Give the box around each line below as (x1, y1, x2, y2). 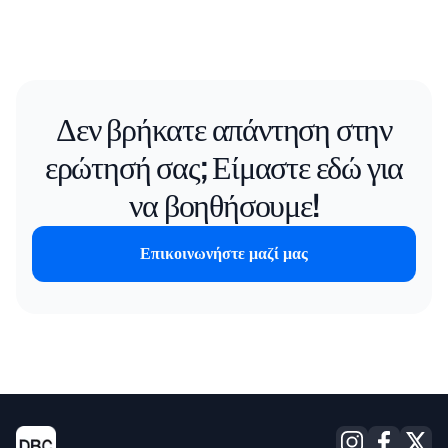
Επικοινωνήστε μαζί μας (140, 240, 308, 269)
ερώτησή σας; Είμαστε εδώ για (44, 141, 404, 198)
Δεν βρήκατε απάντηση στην (56, 103, 392, 160)
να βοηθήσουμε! (129, 179, 319, 236)
